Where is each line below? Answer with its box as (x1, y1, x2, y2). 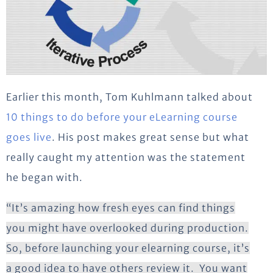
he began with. (6, 171, 83, 183)
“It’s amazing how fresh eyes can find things (6, 201, 235, 214)
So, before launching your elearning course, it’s (6, 241, 250, 254)
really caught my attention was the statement (6, 151, 246, 163)
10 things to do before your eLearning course (6, 110, 238, 123)
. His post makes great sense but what (52, 130, 249, 143)
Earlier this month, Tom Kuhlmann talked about (6, 90, 253, 103)
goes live (6, 130, 52, 143)
